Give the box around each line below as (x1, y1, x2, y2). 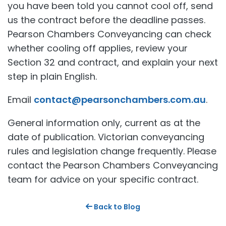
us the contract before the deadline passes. (8, 14, 205, 27)
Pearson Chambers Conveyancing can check (8, 28, 211, 41)
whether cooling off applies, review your (8, 42, 188, 55)
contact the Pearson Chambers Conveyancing (8, 159, 218, 172)
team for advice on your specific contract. (8, 173, 198, 186)
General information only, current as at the (8, 117, 200, 130)
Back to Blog (92, 202, 140, 212)
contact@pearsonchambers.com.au (34, 93, 206, 106)
